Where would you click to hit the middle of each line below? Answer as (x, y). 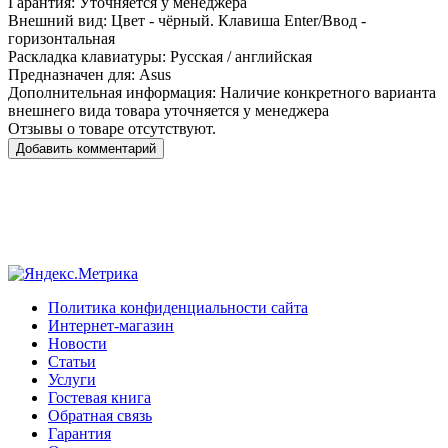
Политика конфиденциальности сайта (178, 308)
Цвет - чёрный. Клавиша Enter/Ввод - (238, 21)
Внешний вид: (59, 21)
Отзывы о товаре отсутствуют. (112, 129)
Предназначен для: (73, 75)
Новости (77, 344)
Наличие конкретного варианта (328, 93)
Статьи (72, 362)
